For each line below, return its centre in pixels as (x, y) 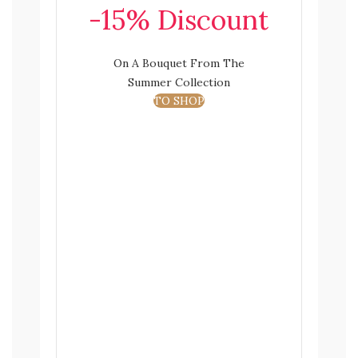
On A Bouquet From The (179, 63)
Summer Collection (179, 82)
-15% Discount (179, 19)
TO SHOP (179, 100)
